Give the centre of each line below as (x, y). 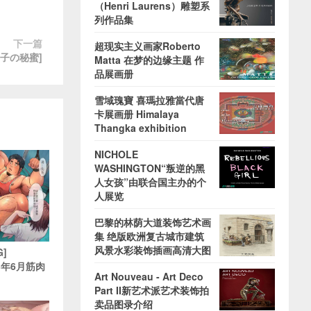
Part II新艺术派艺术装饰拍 (152, 290)
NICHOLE (116, 154)
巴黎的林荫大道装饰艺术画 (153, 222)
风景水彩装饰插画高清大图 (153, 250)
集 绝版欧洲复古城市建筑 (149, 236)
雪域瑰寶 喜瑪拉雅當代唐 (149, 100)
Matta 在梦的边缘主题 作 (149, 60)
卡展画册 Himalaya (137, 114)
